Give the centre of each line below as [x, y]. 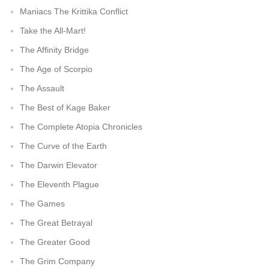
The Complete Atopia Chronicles [81, 127]
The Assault [42, 88]
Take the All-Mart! [53, 31]
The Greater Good [55, 242]
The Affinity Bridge [54, 50]
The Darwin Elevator [59, 165]
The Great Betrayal [56, 223]
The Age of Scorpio [56, 69]
